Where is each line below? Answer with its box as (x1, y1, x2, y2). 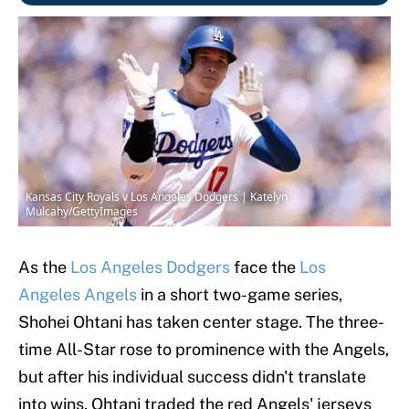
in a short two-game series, (137, 285, 342, 305)
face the (230, 257, 299, 278)
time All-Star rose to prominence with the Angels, (18, 340, 389, 360)
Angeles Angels (18, 285, 137, 305)
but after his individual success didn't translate (18, 367, 366, 387)
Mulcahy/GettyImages (26, 204, 138, 220)
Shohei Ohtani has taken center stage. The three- (18, 312, 384, 332)
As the (18, 257, 70, 278)
